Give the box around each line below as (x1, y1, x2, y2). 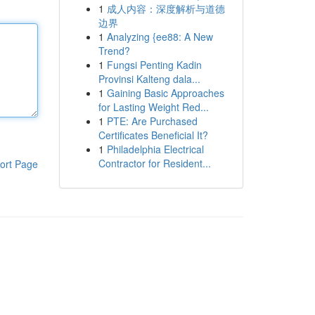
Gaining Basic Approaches (106, 86, 224, 100)
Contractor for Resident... (98, 156, 211, 170)
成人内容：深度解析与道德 (106, 1, 225, 15)
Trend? (98, 44, 130, 58)
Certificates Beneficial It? (98, 128, 208, 142)
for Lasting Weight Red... (98, 100, 209, 114)
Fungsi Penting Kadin (106, 58, 202, 72)
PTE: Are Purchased (106, 114, 198, 128)
